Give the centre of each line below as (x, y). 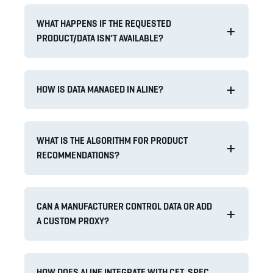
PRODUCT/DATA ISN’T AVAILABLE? (100, 38)
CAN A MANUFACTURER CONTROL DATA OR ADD (124, 206)
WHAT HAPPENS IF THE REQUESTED (104, 23)
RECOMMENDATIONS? (78, 155)
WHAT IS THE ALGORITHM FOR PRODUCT (112, 140)
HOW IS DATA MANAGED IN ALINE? (100, 89)
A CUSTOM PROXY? (73, 221)
